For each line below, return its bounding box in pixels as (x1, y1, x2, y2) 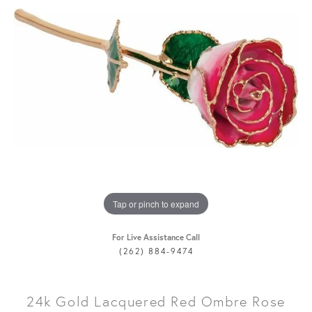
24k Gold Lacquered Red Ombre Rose (26, 292, 286, 311)
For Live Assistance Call (112, 232, 200, 243)
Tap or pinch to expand (113, 197, 199, 210)
